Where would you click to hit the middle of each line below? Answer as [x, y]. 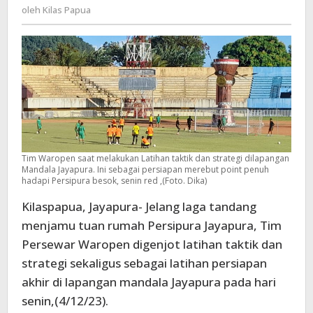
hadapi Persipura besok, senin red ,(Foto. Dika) [116, 181]
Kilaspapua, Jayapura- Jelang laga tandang [139, 206]
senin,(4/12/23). [65, 301]
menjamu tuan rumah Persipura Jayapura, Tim [152, 225]
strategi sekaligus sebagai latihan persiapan [144, 263]
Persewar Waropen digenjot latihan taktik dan [152, 244]
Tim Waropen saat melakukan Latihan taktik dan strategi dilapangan [155, 158]
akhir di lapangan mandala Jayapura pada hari [149, 282]
